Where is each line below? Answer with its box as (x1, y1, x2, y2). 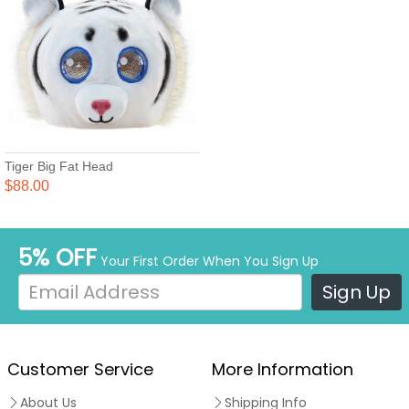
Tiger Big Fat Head (5, 158, 113, 173)
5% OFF (17, 241, 97, 274)
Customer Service (7, 357, 153, 381)
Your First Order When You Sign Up (96, 251, 319, 270)
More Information (212, 357, 353, 381)
